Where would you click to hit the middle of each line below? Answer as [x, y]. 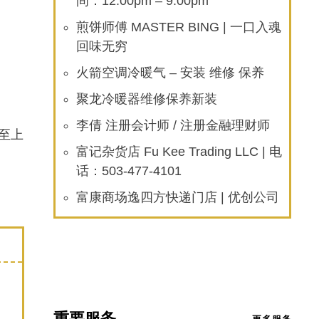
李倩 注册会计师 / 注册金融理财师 [173, 125]
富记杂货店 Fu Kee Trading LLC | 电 [179, 152]
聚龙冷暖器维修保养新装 [147, 99]
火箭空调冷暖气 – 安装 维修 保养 [171, 73]
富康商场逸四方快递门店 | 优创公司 [178, 197]
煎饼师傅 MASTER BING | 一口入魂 [179, 27]
